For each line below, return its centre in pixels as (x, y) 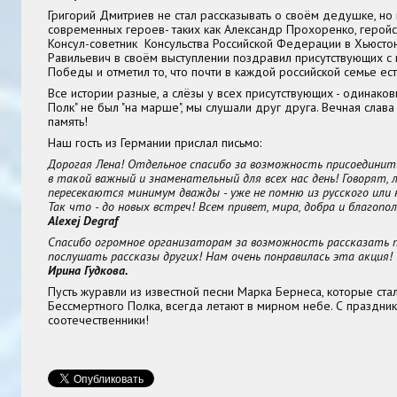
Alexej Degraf (83, 220)
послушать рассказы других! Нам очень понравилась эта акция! (220, 256)
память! (68, 121)
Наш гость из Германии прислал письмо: (155, 142)
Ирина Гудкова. (88, 270)
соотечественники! (98, 319)
